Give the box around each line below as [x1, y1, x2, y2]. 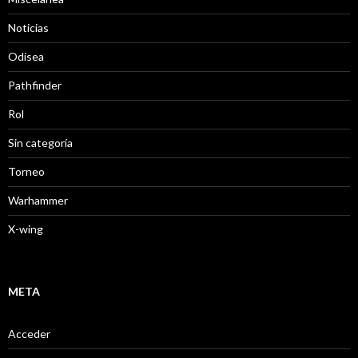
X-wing [8, 222, 43, 237]
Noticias [8, 21, 49, 35]
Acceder [8, 327, 50, 341]
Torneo [8, 165, 45, 179]
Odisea [8, 50, 44, 64]
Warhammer [8, 193, 68, 208]
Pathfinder [8, 78, 62, 93]
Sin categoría [8, 136, 73, 150]
